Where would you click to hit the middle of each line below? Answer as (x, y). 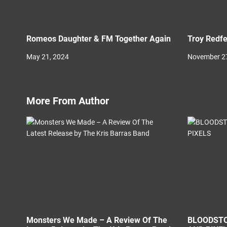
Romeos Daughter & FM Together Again (143, 39)
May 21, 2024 (48, 57)
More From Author (68, 101)
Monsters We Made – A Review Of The (97, 220)
